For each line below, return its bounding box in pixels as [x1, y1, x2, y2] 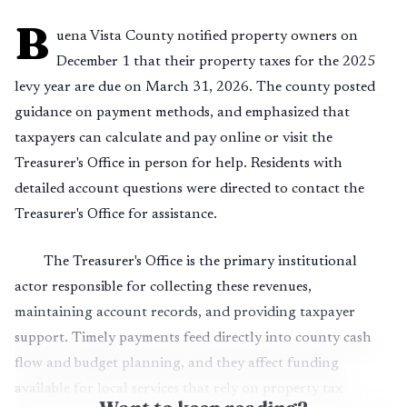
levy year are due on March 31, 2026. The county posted [15, 80, 375, 94]
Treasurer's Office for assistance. [15, 207, 217, 222]
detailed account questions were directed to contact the [15, 182, 364, 196]
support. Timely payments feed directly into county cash [15, 331, 372, 345]
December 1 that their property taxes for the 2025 [56, 55, 375, 69]
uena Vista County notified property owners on [56, 29, 358, 44]
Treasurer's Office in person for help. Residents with [15, 156, 342, 171]
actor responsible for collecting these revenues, [15, 280, 312, 294]
